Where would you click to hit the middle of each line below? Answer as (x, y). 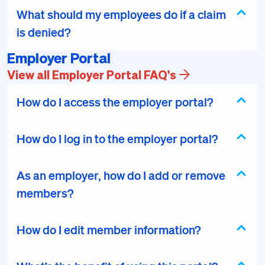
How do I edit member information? (109, 230)
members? (45, 193)
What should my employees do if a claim (121, 14)
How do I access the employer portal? (115, 102)
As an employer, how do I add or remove (121, 175)
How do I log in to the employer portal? (117, 138)
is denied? (43, 32)
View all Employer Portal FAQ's (92, 75)
